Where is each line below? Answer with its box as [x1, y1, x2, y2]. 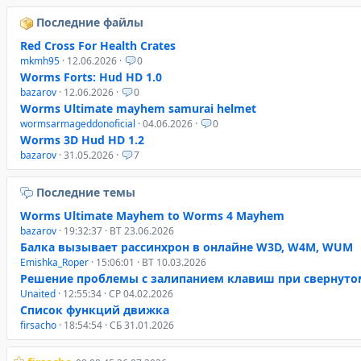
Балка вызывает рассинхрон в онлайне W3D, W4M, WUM [20, 239, 353, 255]
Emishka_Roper [20, 255, 89, 270]
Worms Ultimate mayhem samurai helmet [20, 101, 256, 117]
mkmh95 [20, 54, 60, 68]
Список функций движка [20, 302, 169, 318]
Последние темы [36, 185, 135, 201]
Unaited [20, 287, 56, 301]
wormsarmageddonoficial [20, 117, 135, 131]
